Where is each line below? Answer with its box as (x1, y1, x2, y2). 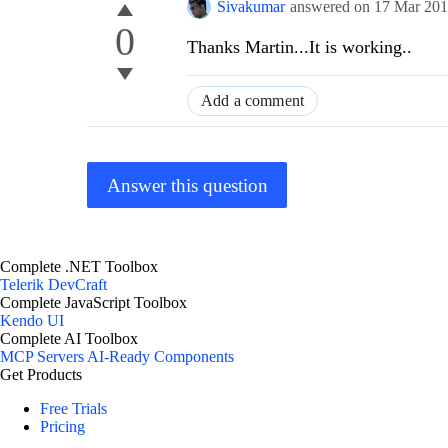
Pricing (40, 418, 85, 436)
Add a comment (201, 92, 305, 110)
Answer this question (106, 174, 268, 196)
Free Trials (40, 400, 107, 418)
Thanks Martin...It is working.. (187, 37, 412, 58)
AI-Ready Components (87, 348, 234, 366)
